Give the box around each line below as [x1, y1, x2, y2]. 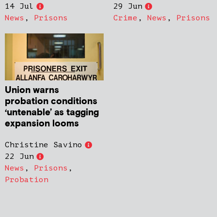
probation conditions [5, 95, 97, 108]
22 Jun [5, 152, 34, 161]
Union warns [5, 84, 59, 97]
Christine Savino [5, 140, 82, 150]
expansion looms [5, 118, 79, 130]
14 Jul [5, 2, 34, 11]
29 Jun [113, 2, 142, 11]
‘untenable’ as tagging [5, 107, 99, 119]
